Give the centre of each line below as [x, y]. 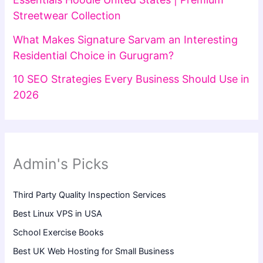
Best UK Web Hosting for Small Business [94, 251]
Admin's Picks [61, 164]
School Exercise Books [59, 232]
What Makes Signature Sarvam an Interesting [126, 39]
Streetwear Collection [67, 16]
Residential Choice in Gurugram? [94, 55]
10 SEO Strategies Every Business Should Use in [131, 79]
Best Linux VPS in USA [58, 213]
